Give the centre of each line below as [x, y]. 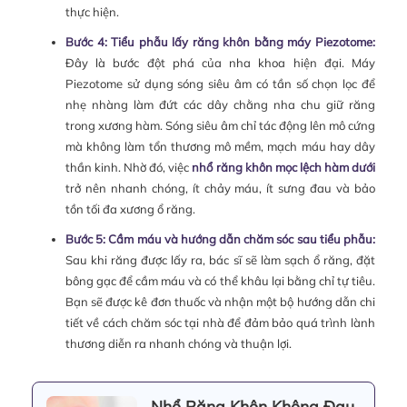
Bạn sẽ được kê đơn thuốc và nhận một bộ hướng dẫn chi [220, 302]
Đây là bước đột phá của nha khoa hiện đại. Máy [220, 63]
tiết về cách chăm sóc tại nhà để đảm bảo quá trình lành [220, 323]
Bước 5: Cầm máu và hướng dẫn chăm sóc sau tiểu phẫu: [220, 239]
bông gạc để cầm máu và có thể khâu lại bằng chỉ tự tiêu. [220, 281]
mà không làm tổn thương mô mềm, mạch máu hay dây [220, 147]
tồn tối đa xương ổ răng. [130, 209]
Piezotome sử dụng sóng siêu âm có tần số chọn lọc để [220, 84]
